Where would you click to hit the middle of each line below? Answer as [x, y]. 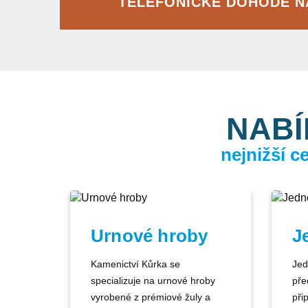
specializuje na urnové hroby [153, 280]
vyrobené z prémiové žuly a [151, 297]
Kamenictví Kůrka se [135, 264]
